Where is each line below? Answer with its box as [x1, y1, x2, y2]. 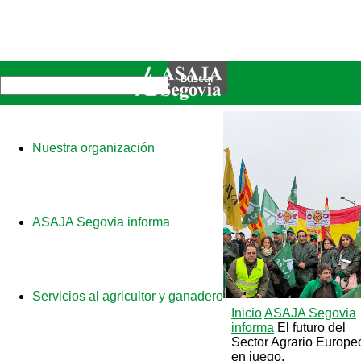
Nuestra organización [32, 141, 155, 155]
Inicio [231, 306, 262, 320]
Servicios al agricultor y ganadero [32, 289, 223, 303]
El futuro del [277, 321, 346, 334]
